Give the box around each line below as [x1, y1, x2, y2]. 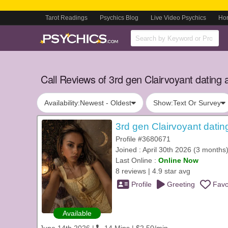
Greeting [165, 180, 195, 188]
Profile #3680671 [116, 135, 170, 143]
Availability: [44, 99, 80, 107]
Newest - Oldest [80, 99, 131, 107]
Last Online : [116, 156, 158, 164]
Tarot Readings [45, 14, 88, 21]
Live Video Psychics [151, 14, 206, 21]
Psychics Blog [100, 14, 138, 21]
